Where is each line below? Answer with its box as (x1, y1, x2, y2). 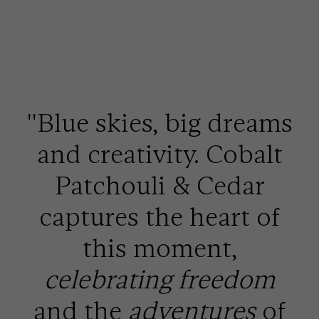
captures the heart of (39, 202, 280, 231)
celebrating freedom (44, 264, 275, 294)
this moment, (82, 233, 237, 263)
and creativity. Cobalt (36, 139, 283, 169)
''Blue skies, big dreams (26, 108, 293, 137)
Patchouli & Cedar (54, 170, 265, 200)
